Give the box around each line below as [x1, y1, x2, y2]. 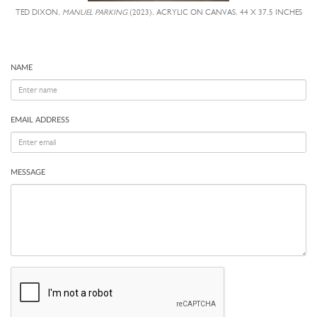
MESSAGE [11, 168, 45, 176]
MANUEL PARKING [62, 8, 127, 17]
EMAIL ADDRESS [11, 116, 69, 124]
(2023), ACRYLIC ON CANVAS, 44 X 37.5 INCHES [127, 8, 302, 17]
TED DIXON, [15, 8, 62, 17]
